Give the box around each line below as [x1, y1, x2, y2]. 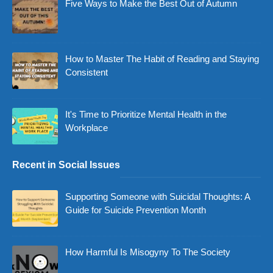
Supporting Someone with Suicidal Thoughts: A [65, 191, 250, 202]
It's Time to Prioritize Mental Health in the [65, 109, 227, 120]
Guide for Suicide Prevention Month [65, 205, 206, 216]
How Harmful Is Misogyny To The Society [65, 247, 230, 258]
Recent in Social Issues [12, 160, 120, 171]
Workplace [65, 122, 108, 133]
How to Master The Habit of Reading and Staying [65, 54, 259, 65]
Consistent [65, 67, 108, 78]
